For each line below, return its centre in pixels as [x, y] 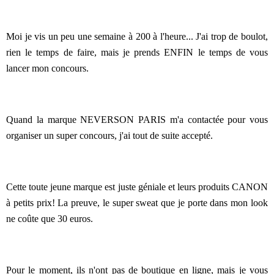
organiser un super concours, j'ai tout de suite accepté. [109, 135]
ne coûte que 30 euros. [50, 219]
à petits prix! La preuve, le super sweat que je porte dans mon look [137, 203]
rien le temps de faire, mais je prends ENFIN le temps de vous [137, 52]
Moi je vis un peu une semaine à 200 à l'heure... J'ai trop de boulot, [137, 36]
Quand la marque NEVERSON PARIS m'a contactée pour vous [137, 120]
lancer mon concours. [47, 68]
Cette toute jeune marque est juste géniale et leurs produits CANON [137, 187]
